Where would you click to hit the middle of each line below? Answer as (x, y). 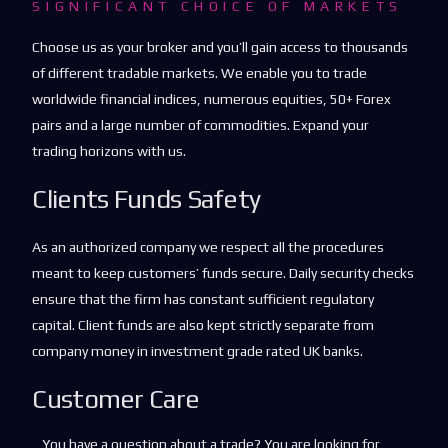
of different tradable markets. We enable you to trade (200, 73)
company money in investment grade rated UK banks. (198, 351)
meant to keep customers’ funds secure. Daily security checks (223, 273)
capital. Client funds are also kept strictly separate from (203, 325)
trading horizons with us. (109, 151)
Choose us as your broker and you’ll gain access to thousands (220, 47)
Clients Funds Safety (146, 199)
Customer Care (116, 399)
